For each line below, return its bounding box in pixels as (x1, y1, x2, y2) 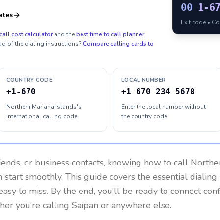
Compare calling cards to (83, 40, 154, 48)
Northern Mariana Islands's (6, 103, 82, 110)
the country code (121, 112, 167, 120)
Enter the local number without (121, 103, 206, 110)
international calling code (6, 112, 77, 120)
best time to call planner (76, 30, 144, 38)
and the (54, 30, 75, 38)
